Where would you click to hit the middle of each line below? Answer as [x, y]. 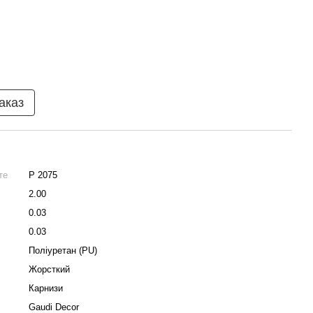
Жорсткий [49, 269]
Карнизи [46, 288]
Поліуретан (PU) [63, 250]
